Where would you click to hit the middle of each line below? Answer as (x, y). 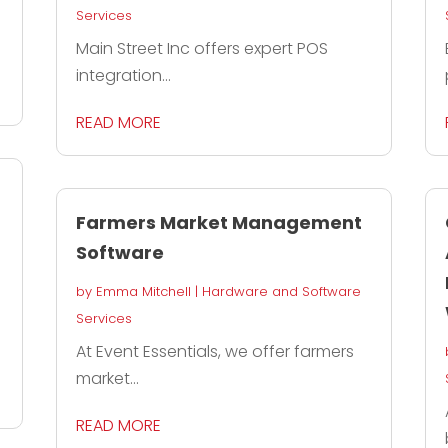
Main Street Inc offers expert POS (201, 49)
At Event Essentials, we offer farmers (214, 352)
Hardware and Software (281, 292)
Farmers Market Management (218, 223)
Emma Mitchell (143, 292)
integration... (123, 76)
